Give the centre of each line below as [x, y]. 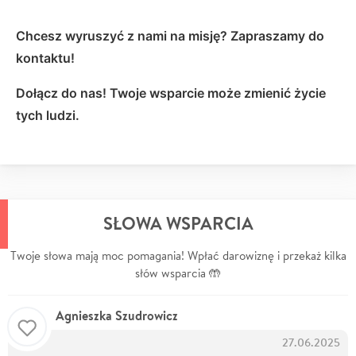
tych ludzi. [48, 116]
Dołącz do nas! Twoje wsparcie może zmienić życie [171, 93]
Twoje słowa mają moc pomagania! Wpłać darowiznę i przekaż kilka [178, 256]
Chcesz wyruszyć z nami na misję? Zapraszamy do [170, 36]
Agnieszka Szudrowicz [117, 316]
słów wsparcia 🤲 [178, 273]
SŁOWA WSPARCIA [178, 224]
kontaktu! [45, 58]
